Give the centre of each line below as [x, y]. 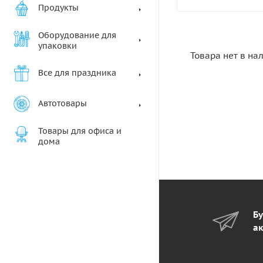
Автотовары [63, 103]
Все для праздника [77, 73]
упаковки [58, 46]
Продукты [58, 8]
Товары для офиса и [80, 131]
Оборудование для [77, 35]
